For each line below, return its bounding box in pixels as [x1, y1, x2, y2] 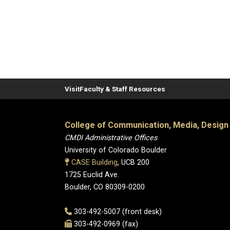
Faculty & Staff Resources [80, 85, 165, 93]
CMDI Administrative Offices [65, 133, 157, 142]
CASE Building [71, 158, 118, 167]
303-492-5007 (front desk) [72, 207, 162, 216]
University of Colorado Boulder [65, 146, 167, 155]
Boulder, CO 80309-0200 [65, 183, 145, 191]
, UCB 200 [117, 158, 149, 167]
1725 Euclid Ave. [65, 170, 119, 179]
